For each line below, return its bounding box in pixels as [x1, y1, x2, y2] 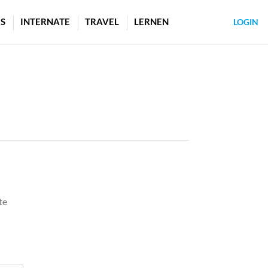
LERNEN [134, 16, 169, 28]
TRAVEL [85, 16, 119, 28]
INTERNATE [20, 16, 70, 28]
